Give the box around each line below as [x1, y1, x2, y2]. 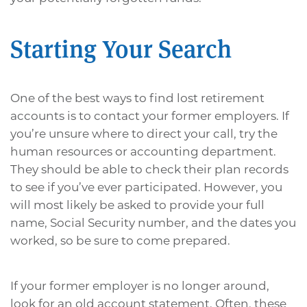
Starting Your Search [10, 31, 232, 65]
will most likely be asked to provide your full [10, 198, 265, 212]
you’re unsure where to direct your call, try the [10, 127, 278, 141]
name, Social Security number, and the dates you [10, 216, 296, 230]
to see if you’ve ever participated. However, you [10, 180, 282, 195]
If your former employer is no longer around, [10, 279, 269, 293]
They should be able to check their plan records [10, 162, 288, 177]
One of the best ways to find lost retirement [10, 91, 265, 106]
